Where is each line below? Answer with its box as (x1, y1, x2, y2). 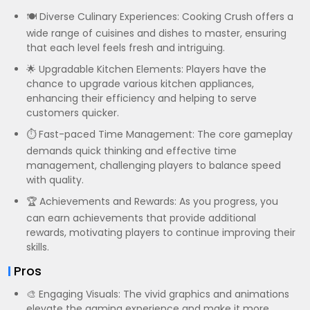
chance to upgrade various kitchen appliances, (26, 77, 254, 91)
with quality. (26, 173, 84, 187)
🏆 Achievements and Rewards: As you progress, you (26, 194, 278, 208)
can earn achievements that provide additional (26, 211, 256, 225)
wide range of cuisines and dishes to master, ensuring (26, 26, 286, 40)
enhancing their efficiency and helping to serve (26, 91, 257, 105)
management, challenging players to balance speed (26, 158, 281, 172)
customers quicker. (26, 106, 119, 120)
